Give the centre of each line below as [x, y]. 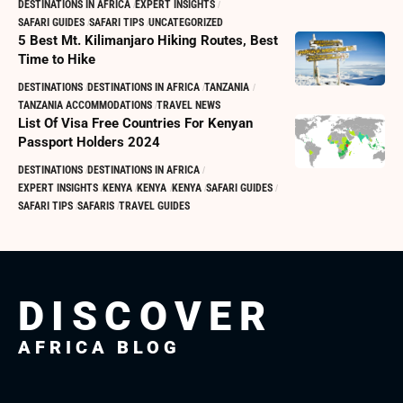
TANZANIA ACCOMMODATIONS [85, 105]
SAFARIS [96, 206]
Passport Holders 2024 [89, 142]
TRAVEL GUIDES [155, 206]
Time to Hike [57, 59]
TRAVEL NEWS [189, 105]
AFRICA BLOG [99, 347]
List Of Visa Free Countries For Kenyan [135, 123]
